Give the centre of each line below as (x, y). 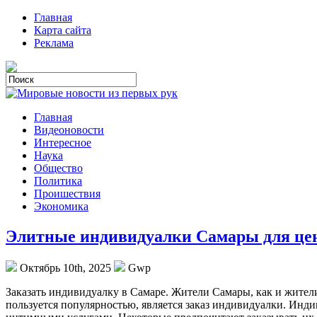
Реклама (54, 43)
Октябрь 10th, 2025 (65, 267)
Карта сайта (63, 30)
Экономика (61, 206)
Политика (58, 181)
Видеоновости (69, 130)
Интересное (63, 143)
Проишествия (67, 194)
